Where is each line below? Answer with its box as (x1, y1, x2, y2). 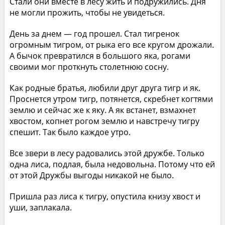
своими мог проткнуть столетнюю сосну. (9, 61, 169, 72)
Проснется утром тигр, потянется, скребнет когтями (9, 93, 213, 104)
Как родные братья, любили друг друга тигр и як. (9, 82, 200, 93)
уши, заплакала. (9, 201, 72, 213)
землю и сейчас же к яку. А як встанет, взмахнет (9, 104, 196, 116)
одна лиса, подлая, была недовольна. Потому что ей (9, 158, 215, 170)
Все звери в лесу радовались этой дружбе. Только (9, 147, 204, 159)
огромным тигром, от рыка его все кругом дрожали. (9, 39, 214, 50)
